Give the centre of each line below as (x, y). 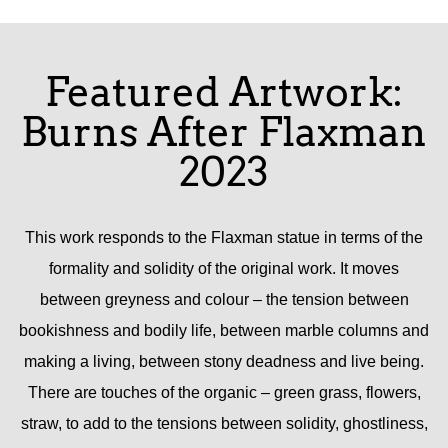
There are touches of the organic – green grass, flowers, (224, 392)
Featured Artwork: (224, 92)
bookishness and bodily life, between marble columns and (224, 330)
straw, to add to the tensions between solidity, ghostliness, (224, 423)
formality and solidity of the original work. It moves (224, 268)
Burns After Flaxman (224, 132)
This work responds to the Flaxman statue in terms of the (224, 237)
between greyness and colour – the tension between (224, 299)
